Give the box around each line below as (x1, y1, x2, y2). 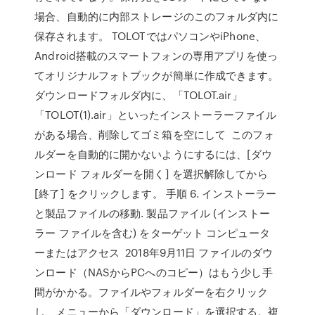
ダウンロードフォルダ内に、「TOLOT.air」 (34, 87, 243, 103)
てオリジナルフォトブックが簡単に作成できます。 (34, 67, 279, 83)
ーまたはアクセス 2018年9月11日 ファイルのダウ (34, 245, 274, 260)
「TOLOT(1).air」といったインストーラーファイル (34, 107, 277, 122)
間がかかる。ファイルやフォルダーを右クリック (34, 284, 269, 300)
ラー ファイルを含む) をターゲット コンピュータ (34, 225, 270, 240)
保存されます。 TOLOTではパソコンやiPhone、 (34, 28, 266, 44)
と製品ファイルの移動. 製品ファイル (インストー (34, 205, 270, 221)
